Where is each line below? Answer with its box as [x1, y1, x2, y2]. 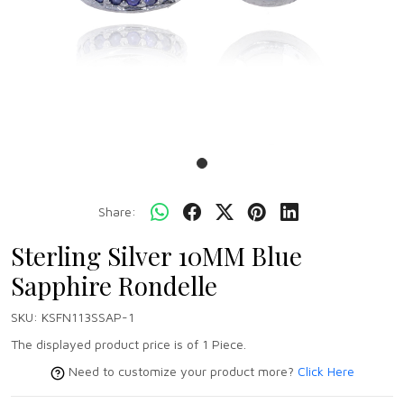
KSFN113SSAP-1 [41, 309, 134, 326]
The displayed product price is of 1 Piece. [11, 336, 246, 353]
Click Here [297, 363, 354, 380]
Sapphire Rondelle [11, 269, 217, 303]
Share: [98, 204, 136, 220]
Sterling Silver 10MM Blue [11, 239, 302, 273]
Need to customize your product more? [64, 363, 298, 380]
